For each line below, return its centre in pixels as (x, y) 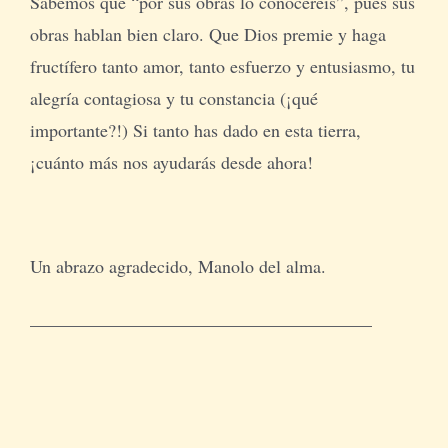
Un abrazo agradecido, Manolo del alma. (177, 265)
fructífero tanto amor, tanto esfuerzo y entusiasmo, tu (222, 65)
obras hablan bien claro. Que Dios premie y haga (207, 33)
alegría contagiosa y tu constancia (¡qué (173, 97)
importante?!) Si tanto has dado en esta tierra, (195, 129)
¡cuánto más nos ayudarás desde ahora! (171, 161)
